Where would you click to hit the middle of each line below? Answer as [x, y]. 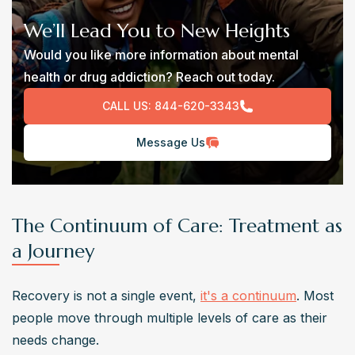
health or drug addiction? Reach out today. [149, 76]
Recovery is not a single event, [106, 295]
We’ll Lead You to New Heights [157, 31]
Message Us [170, 142]
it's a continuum [248, 295]
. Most [315, 295]
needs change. [55, 340]
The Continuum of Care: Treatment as [177, 225]
